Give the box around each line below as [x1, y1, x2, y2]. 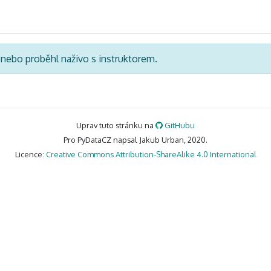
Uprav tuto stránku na [76, 120, 155, 131]
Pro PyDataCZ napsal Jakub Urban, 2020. [64, 135, 207, 145]
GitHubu [163, 120, 195, 131]
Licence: [15, 149, 46, 160]
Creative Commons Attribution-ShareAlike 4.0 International [45, 149, 256, 160]
